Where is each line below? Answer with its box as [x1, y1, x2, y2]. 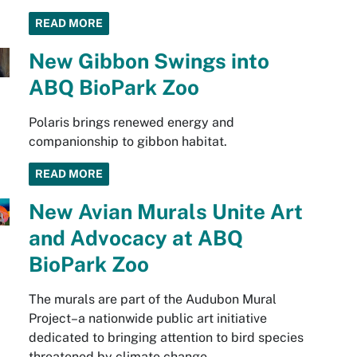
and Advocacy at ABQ [28, 226, 243, 251]
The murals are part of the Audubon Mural [28, 292, 277, 308]
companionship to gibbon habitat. [28, 134, 227, 150]
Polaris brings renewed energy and [28, 115, 234, 131]
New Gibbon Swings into [28, 49, 269, 74]
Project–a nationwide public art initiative [28, 311, 267, 327]
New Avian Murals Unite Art [28, 199, 303, 225]
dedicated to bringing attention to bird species [28, 330, 304, 346]
